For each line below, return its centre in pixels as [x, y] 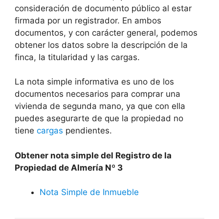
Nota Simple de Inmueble [89, 192]
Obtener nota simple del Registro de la [93, 155]
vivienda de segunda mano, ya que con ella [100, 106]
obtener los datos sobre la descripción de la [101, 45]
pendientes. [88, 131]
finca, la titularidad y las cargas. [77, 57]
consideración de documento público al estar [103, 8]
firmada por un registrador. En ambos [88, 20]
